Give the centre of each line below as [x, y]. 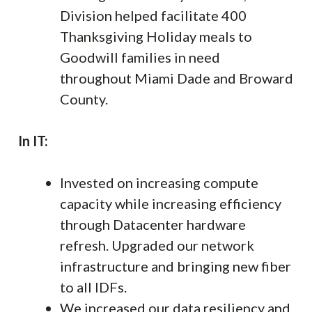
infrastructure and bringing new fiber [175, 266]
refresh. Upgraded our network [157, 245]
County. [84, 99]
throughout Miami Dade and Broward [177, 78]
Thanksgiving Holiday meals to [156, 36]
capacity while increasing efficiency [171, 203]
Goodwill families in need [140, 57]
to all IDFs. [93, 287]
